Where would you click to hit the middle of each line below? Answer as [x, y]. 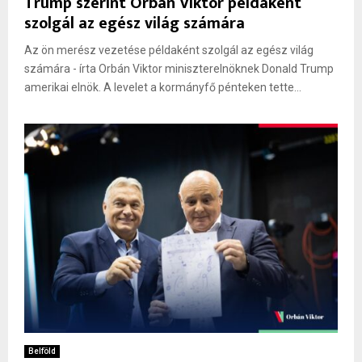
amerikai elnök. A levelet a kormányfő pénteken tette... [163, 87]
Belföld [42, 351]
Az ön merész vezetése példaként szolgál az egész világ [169, 50]
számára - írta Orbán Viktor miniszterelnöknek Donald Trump [179, 68]
